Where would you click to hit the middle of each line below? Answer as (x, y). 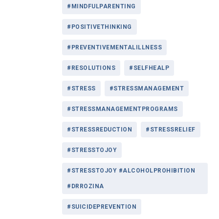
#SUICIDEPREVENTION (102, 207)
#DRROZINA (86, 186)
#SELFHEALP (149, 68)
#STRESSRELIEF (171, 129)
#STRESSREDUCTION (99, 129)
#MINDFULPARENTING (101, 6)
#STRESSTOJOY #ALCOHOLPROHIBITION (131, 170)
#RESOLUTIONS (91, 68)
